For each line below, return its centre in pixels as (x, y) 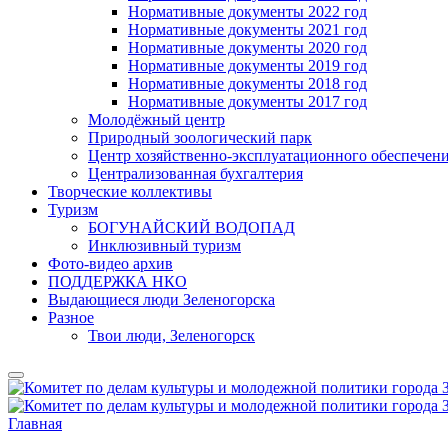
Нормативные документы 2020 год (247, 47)
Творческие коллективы (130, 191)
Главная (35, 423)
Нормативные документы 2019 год (247, 65)
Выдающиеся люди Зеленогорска (161, 299)
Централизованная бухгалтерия (195, 173)
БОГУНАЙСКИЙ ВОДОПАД (191, 227)
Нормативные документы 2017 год (247, 101)
